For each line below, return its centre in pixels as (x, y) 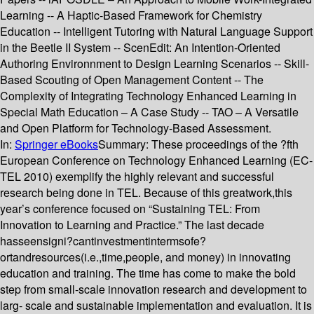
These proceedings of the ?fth (225, 144)
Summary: (125, 144)
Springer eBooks (56, 144)
